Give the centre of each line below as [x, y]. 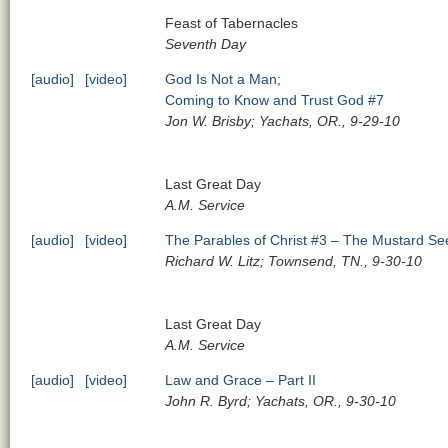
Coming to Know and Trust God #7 [275, 99]
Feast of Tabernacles [232, 22]
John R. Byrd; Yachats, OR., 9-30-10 [281, 400]
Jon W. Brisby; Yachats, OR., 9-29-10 [283, 120]
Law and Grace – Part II [241, 379]
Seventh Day [206, 43]
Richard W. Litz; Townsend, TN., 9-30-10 [294, 260]
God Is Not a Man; [223, 78]
